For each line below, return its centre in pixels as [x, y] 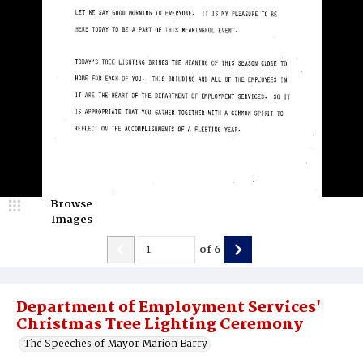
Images [71, 220]
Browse [71, 204]
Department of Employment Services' [169, 308]
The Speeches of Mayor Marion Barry [116, 344]
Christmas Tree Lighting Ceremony [160, 325]
